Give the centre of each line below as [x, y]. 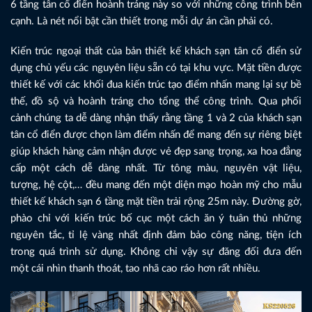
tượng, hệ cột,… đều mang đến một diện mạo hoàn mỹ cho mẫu [156, 185]
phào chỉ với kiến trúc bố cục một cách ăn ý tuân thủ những [156, 219]
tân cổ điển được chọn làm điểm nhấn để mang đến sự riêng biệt [156, 135]
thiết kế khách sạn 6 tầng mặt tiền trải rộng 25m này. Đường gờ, [156, 202]
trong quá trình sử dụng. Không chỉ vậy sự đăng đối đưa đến [156, 252]
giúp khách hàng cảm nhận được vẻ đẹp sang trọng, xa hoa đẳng [156, 152]
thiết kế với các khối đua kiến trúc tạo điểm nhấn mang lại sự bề [156, 85]
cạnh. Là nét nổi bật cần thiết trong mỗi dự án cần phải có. [142, 21]
